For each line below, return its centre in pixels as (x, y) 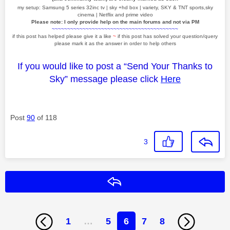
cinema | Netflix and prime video (115, 14)
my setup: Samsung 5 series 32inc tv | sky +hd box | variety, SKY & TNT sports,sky (115, 7)
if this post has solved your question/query (168, 36)
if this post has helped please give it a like (63, 36)
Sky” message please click (104, 79)
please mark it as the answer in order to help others (115, 43)
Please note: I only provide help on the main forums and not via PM (115, 22)
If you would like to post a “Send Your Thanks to (115, 66)
